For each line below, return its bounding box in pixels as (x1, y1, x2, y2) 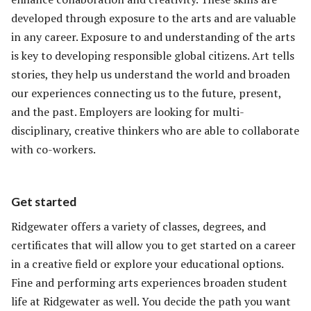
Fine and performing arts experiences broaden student (11, 274, 287, 290)
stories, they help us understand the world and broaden (11, 67, 290, 83)
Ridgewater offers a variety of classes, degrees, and (11, 218, 266, 234)
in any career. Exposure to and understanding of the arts (11, 29, 295, 45)
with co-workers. (11, 142, 96, 158)
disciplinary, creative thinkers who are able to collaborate (11, 123, 299, 139)
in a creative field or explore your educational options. (11, 255, 283, 271)
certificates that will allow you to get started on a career (11, 237, 296, 253)
